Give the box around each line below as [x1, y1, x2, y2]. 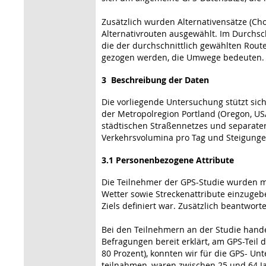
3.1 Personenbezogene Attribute [102, 154, 234, 166]
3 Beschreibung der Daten [102, 74, 209, 85]
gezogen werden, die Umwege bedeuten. [102, 51, 264, 63]
